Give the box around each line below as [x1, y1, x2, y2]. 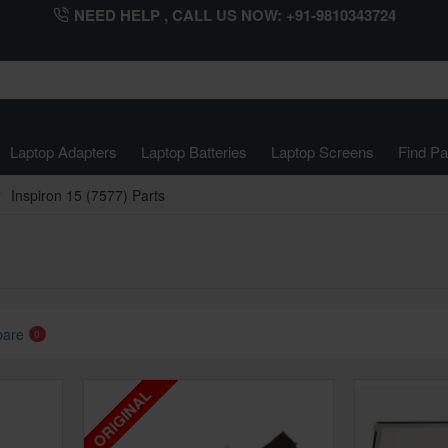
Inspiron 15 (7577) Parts [11, 185, 165, 205]
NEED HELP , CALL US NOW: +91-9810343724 [73, 3, 396, 26]
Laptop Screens [271, 140, 374, 162]
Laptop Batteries [141, 140, 247, 162]
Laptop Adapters [10, 140, 117, 162]
